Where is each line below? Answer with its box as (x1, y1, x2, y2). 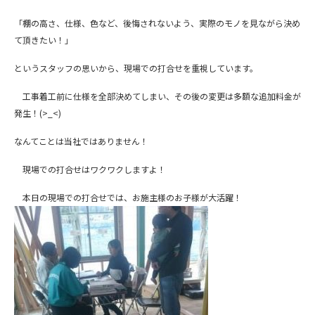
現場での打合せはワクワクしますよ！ (14, 163, 166, 175)
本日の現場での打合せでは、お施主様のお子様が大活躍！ (14, 191, 242, 203)
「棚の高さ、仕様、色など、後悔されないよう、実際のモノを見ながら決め (14, 17, 300, 29)
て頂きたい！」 (14, 34, 73, 46)
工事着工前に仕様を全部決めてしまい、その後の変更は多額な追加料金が (14, 90, 301, 102)
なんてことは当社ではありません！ (14, 135, 148, 147)
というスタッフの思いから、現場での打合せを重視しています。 (14, 62, 258, 74)
